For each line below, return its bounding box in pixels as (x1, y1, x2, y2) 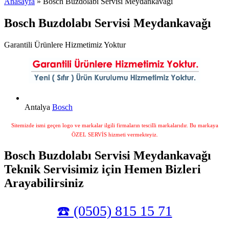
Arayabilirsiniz (4, 176, 84, 190)
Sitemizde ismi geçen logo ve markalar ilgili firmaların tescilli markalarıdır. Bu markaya (11, 122, 218, 129)
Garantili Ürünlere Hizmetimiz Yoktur (4, 40, 126, 50)
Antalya (25, 103, 50, 112)
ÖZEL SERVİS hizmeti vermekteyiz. (71, 131, 158, 138)
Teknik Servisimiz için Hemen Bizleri (4, 162, 201, 176)
